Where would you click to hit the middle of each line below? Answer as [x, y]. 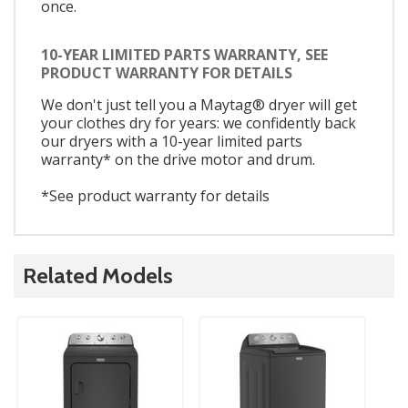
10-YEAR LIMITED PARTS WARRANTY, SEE [184, 55]
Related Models [98, 276]
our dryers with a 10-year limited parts [172, 142]
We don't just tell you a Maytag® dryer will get [199, 105]
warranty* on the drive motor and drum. [178, 160]
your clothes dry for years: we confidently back [199, 123]
